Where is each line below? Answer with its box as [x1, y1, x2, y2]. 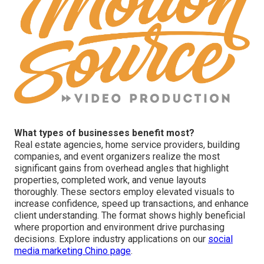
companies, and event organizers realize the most [14, 151, 220, 163]
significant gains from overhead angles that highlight [14, 163, 229, 174]
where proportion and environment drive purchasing [14, 222, 225, 233]
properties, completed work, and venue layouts [14, 174, 206, 186]
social [208, 233, 233, 245]
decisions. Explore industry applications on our [14, 233, 208, 245]
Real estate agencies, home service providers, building [14, 139, 240, 151]
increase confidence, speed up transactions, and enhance [14, 198, 249, 210]
